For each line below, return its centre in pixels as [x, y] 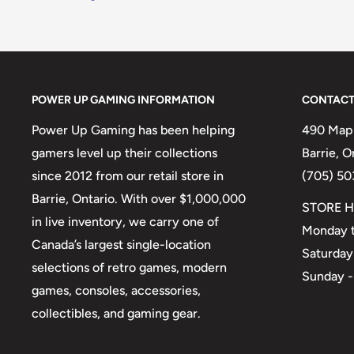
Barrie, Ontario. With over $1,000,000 [139, 199]
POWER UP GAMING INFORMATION [123, 100]
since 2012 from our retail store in [128, 176]
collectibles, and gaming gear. [116, 314]
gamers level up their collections [124, 153]
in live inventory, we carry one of [125, 222]
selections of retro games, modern [129, 268]
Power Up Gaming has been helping [133, 130]
